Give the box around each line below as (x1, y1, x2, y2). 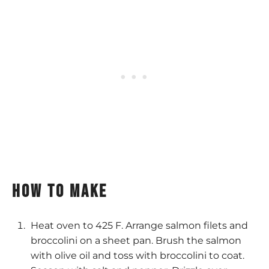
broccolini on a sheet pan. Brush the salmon (30, 235, 241, 247)
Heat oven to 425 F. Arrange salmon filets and (30, 220, 248, 232)
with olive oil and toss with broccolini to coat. (30, 250, 244, 262)
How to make (12, 181, 107, 203)
